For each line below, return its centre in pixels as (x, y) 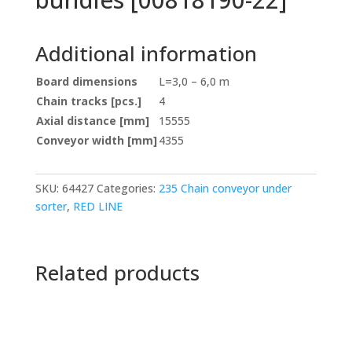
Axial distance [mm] (92, 121)
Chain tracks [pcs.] (88, 101)
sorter (51, 207)
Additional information (146, 54)
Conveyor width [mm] (96, 141)
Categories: (127, 189)
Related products (117, 273)
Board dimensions (86, 82)
